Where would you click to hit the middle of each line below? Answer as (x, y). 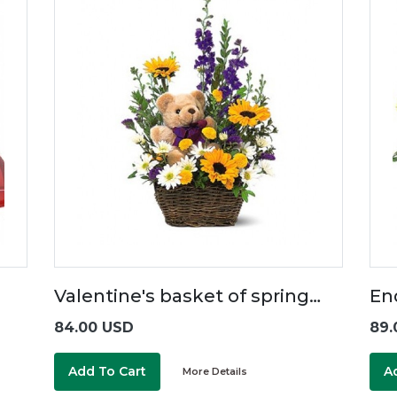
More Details (214, 372)
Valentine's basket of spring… (187, 296)
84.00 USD (93, 327)
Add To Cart (107, 371)
